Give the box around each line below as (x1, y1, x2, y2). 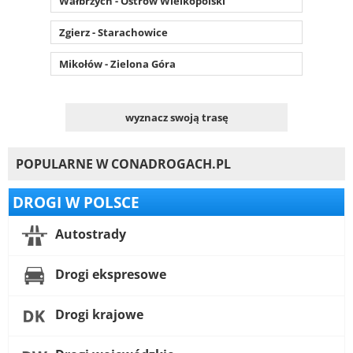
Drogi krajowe (52, 306, 143, 324)
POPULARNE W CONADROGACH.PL (16, 154, 231, 173)
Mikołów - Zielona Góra (59, 56, 176, 71)
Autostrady (52, 225, 126, 243)
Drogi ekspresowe (52, 266, 166, 284)
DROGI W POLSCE (13, 191, 139, 212)
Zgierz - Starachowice (59, 24, 168, 39)
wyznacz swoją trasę (124, 110, 229, 124)
